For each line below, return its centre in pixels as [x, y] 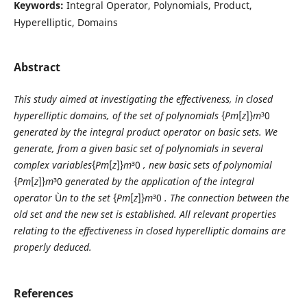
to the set [91, 197]
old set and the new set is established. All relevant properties [145, 214]
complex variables [52, 164]
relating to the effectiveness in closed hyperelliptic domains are [149, 230]
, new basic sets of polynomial [207, 164]
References [43, 294]
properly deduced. [52, 247]
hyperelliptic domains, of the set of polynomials [117, 115]
